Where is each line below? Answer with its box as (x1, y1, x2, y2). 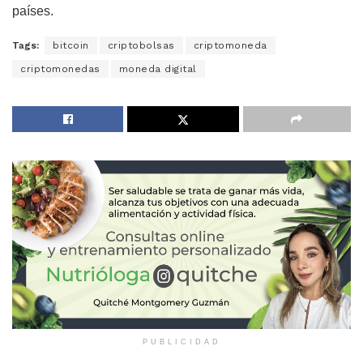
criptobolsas (107, 40, 175, 52)
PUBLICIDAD (142, 337, 221, 346)
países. (12, 4, 53, 19)
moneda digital (118, 63, 197, 75)
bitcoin (53, 40, 89, 52)
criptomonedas (20, 63, 100, 75)
